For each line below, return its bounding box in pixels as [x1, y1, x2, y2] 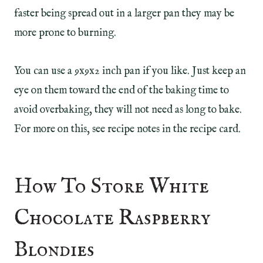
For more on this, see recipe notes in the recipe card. [14, 123, 241, 137]
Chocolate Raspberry [14, 205, 210, 232]
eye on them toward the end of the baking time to [14, 84, 229, 98]
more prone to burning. [14, 26, 116, 41]
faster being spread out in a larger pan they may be [14, 7, 234, 21]
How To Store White [14, 173, 209, 201]
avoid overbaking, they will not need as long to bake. [14, 103, 242, 117]
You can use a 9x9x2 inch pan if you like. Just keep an [14, 65, 246, 79]
